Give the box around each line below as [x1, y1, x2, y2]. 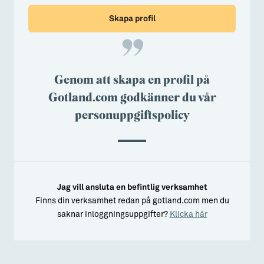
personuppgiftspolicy [74, 107, 190, 122]
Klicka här [169, 210, 207, 219]
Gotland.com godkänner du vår [48, 90, 216, 104]
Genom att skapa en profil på [54, 72, 210, 87]
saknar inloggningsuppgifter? [57, 210, 170, 219]
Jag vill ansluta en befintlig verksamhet [57, 183, 207, 192]
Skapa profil [108, 15, 156, 23]
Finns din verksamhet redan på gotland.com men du [35, 197, 229, 206]
